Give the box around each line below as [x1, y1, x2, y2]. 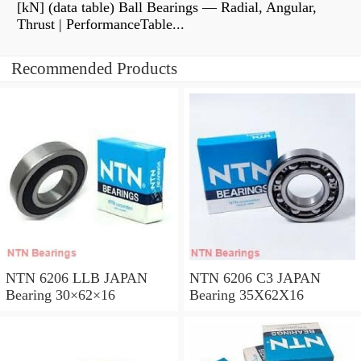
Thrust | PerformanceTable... [17, 16, 185, 33]
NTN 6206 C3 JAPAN [189, 269, 321, 286]
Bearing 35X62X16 [189, 286, 304, 303]
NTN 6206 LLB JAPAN [6, 269, 147, 286]
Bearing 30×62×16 [6, 286, 115, 303]
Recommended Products [11, 59, 177, 79]
